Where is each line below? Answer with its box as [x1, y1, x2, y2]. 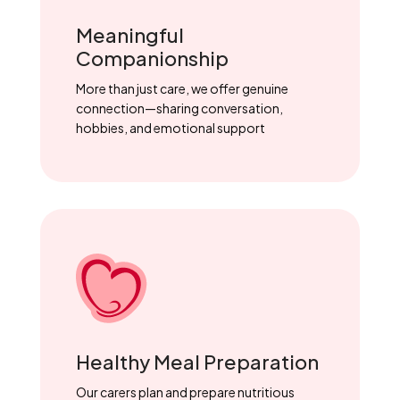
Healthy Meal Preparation [75, 349, 319, 375]
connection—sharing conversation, [75, 100, 283, 117]
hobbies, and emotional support [75, 120, 265, 137]
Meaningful [75, 22, 184, 48]
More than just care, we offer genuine [75, 80, 288, 97]
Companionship [75, 46, 229, 71]
